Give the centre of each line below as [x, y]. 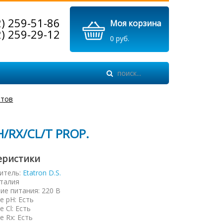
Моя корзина [136, 23]
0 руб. [120, 38]
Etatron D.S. [42, 173]
